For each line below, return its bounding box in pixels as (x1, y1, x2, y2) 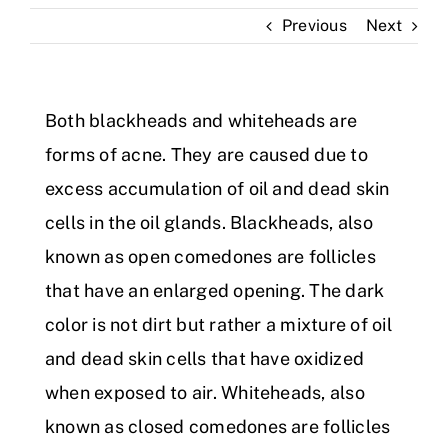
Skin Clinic (24, 44, 106, 64)
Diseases (24, 100, 92, 120)
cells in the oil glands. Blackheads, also (45, 212, 373, 234)
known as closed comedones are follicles (45, 416, 391, 438)
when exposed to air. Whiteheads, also (45, 382, 365, 404)
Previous (281, 16, 347, 36)
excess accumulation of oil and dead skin (45, 178, 390, 200)
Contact (24, 212, 85, 232)
